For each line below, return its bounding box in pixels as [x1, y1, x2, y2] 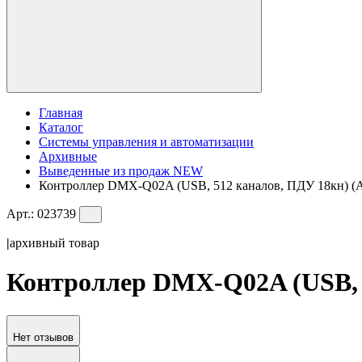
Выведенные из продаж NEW [39, 163, 203, 178]
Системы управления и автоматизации [39, 134, 254, 149]
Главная [39, 105, 82, 120]
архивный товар [10, 235, 99, 250]
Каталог [39, 120, 83, 134]
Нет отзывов [13, 330, 74, 343]
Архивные [39, 149, 97, 163]
